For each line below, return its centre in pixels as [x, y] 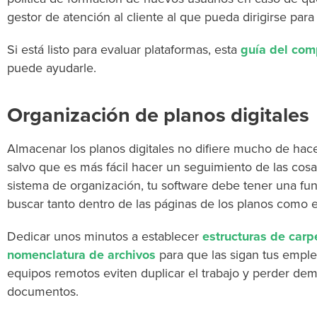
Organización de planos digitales [158, 115]
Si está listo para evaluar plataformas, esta [124, 50]
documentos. [43, 292]
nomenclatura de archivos [81, 255]
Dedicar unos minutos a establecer [105, 236]
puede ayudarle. [52, 68]
